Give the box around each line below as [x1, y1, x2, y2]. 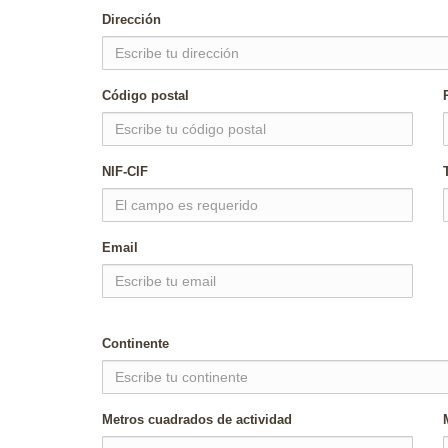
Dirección [102, 12, 161, 27]
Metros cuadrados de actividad [102, 412, 292, 427]
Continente [102, 336, 169, 351]
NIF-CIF [102, 164, 148, 179]
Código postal [102, 88, 189, 103]
